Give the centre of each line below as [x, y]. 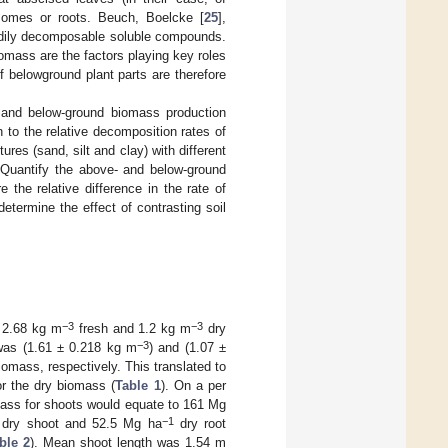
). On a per [193, 386]
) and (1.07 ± [188, 348]
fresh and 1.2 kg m [132, 329]
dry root [200, 424]
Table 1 [138, 386]
